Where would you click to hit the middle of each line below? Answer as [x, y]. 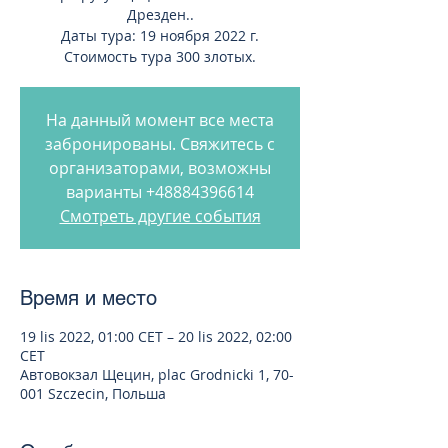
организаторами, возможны [160, 168]
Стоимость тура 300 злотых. [160, 56]
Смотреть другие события [160, 216]
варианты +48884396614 [160, 192]
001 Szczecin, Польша [93, 393]
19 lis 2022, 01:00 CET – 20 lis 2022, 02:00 [156, 336]
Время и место [88, 298]
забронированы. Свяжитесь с [160, 144]
